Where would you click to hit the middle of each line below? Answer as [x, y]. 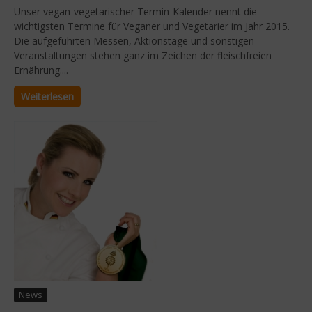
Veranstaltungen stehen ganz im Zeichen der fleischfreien [143, 55]
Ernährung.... [41, 70]
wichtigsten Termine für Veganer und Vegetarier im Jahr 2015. [152, 26]
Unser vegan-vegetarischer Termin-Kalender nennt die [135, 11]
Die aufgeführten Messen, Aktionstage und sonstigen [134, 40]
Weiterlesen [47, 96]
